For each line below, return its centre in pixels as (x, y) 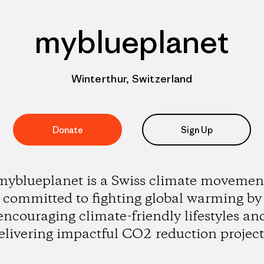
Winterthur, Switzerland (132, 79)
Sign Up (197, 130)
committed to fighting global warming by (132, 199)
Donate (67, 130)
